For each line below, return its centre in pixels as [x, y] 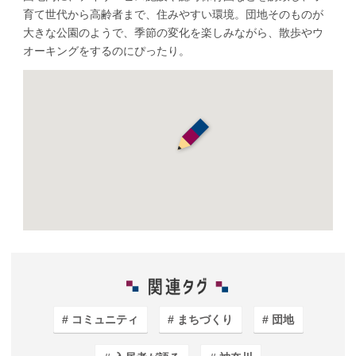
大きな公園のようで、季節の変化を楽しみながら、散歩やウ [173, 32]
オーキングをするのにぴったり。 [106, 50]
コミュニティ [105, 320]
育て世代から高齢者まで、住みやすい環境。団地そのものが [173, 14]
